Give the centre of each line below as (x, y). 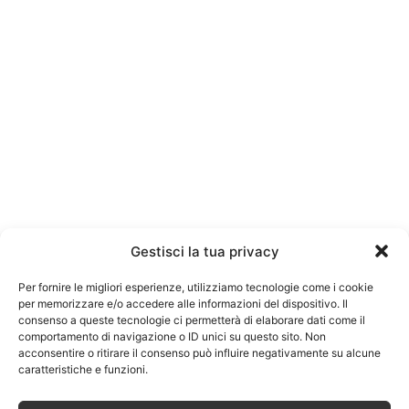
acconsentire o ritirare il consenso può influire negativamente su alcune (199, 352)
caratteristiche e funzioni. (83, 369)
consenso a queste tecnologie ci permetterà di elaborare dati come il (192, 320)
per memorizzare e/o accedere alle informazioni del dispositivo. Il (183, 303)
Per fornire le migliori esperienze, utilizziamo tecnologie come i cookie (196, 287)
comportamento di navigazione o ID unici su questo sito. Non (172, 336)
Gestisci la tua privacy (204, 251)
